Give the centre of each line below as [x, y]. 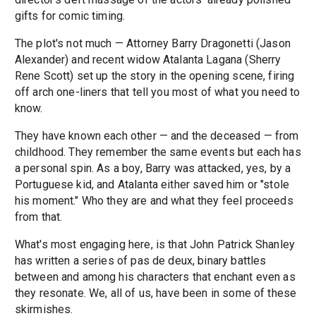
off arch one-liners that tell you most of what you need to [157, 92]
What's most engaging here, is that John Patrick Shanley [155, 245]
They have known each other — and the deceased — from [157, 136]
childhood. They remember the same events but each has [158, 152]
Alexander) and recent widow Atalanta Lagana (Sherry [148, 60]
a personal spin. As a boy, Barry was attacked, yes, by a [153, 169]
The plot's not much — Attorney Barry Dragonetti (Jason [152, 44]
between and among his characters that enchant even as [155, 277]
